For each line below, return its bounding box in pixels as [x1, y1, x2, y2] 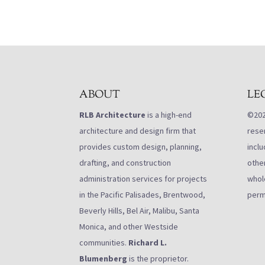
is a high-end [146, 109, 192, 120]
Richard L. [128, 237, 167, 248]
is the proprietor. [127, 253, 189, 264]
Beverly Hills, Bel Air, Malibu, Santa [79, 205, 200, 216]
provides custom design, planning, [79, 141, 202, 152]
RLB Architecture [79, 109, 146, 120]
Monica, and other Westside [79, 221, 179, 232]
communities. [79, 237, 129, 248]
